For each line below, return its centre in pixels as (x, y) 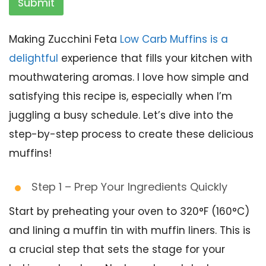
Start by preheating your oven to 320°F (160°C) (129, 211)
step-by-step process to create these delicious (131, 134)
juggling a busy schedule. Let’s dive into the (121, 115)
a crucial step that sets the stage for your (117, 249)
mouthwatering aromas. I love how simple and (129, 77)
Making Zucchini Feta (64, 39)
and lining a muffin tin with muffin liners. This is (130, 230)
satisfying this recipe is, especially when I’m (121, 96)
